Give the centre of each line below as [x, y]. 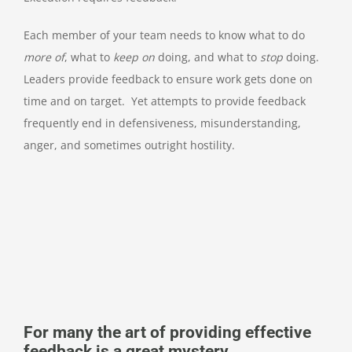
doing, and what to [207, 57]
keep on [134, 57]
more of [44, 57]
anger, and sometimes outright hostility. [129, 145]
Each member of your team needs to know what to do [164, 35]
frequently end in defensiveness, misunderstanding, [162, 123]
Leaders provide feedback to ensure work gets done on [168, 79]
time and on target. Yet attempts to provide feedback [165, 101]
